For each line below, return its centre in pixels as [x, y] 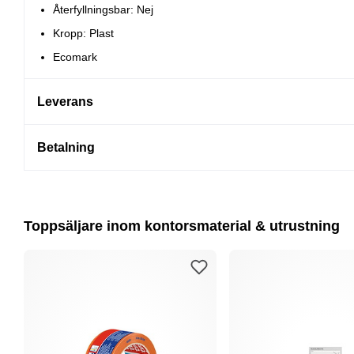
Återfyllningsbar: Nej [103, 10]
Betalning [66, 148]
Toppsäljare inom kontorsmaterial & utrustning [182, 226]
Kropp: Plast [83, 34]
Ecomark [75, 57]
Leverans [65, 102]
